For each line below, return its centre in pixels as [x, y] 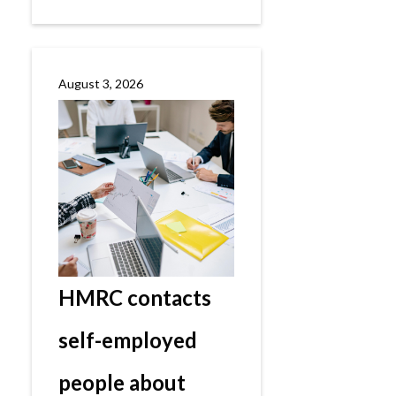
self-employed [128, 340]
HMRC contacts [135, 297]
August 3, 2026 [101, 84]
